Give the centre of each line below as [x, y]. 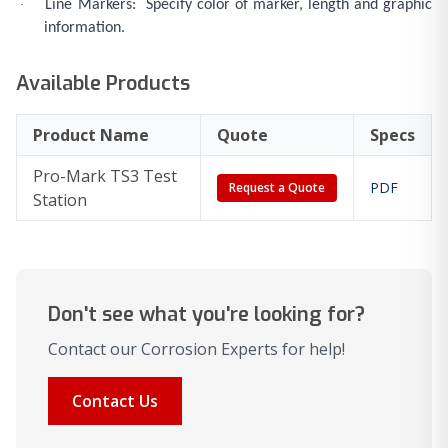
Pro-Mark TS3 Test [105, 176]
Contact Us [115, 401]
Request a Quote [277, 188]
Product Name [91, 135]
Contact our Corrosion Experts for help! [196, 349]
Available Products [103, 84]
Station [60, 200]
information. [84, 28]
